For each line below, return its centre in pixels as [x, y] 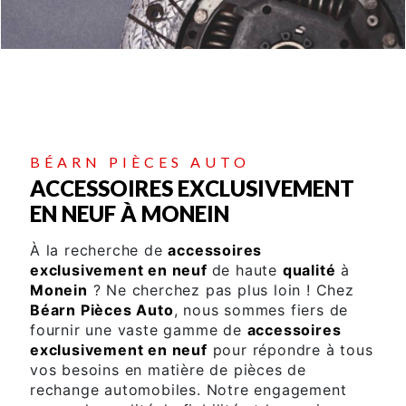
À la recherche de [99, 250]
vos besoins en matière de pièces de [168, 369]
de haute [247, 270]
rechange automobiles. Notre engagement [188, 389]
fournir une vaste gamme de [139, 329]
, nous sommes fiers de [261, 309]
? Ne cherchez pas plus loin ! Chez [221, 290]
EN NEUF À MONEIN [130, 213]
